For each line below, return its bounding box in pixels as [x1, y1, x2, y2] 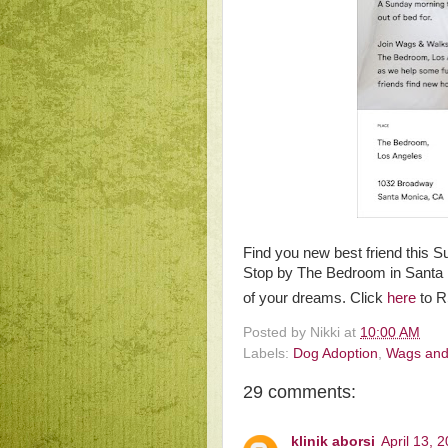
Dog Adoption [293, 346, 378, 362]
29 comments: [243, 382, 356, 403]
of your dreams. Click [243, 290, 387, 307]
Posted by [243, 325, 310, 341]
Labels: [243, 346, 293, 362]
